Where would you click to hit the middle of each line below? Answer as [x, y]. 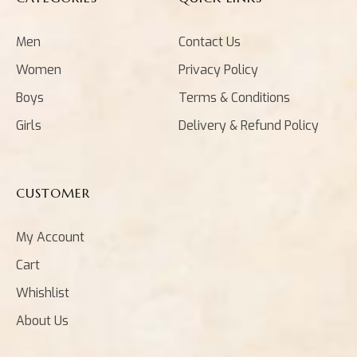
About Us [42, 320]
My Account [50, 237]
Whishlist [43, 292]
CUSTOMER [53, 192]
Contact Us [210, 41]
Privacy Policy [218, 69]
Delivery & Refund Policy [249, 125]
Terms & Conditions [234, 97]
